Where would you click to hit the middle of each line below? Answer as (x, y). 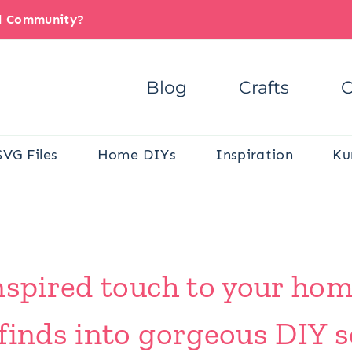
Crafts (264, 87)
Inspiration (255, 154)
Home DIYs (136, 154)
